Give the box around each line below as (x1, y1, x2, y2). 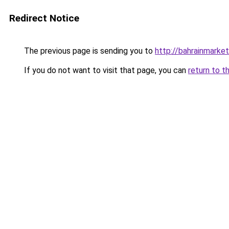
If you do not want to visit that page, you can (22, 65, 188, 75)
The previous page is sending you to (22, 46, 155, 56)
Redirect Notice (9, 12, 79, 24)
